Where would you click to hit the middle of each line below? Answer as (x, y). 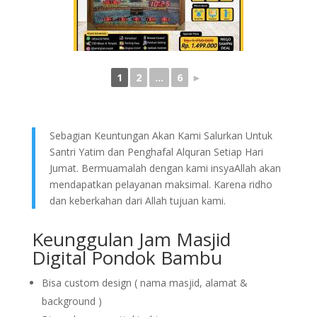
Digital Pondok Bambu (127, 258)
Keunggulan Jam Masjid (131, 239)
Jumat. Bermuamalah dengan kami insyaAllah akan (165, 168)
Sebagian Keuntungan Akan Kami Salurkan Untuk (161, 136)
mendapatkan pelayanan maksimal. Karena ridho (161, 184)
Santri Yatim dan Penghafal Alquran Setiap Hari (156, 152)
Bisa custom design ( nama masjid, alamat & (144, 283)
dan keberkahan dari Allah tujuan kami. (137, 201)
